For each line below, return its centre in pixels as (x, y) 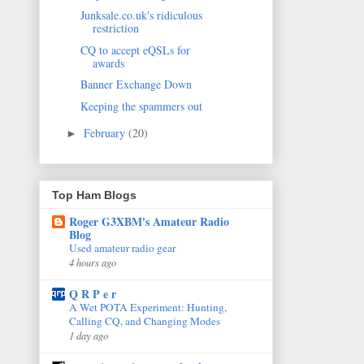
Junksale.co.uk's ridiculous (141, 15)
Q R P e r (93, 293)
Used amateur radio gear (122, 247)
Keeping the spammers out (141, 106)
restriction (115, 28)
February (106, 133)
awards (108, 63)
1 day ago (89, 335)
